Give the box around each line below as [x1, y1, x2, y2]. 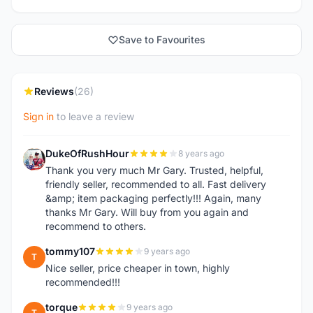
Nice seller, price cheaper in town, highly [45, 262, 230, 274]
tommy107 [45, 245, 95, 257]
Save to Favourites [119, 34, 205, 45]
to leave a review [54, 110, 134, 122]
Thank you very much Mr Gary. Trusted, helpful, [45, 164, 263, 176]
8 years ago [178, 148, 224, 159]
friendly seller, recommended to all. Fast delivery [45, 178, 266, 190]
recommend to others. [45, 220, 146, 232]
